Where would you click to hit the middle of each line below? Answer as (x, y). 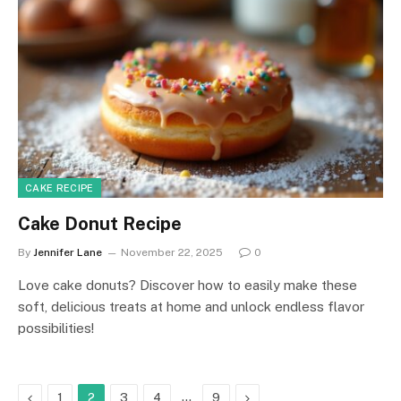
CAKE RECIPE (60, 188)
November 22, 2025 (172, 252)
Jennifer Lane (68, 252)
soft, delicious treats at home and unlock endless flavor (191, 307)
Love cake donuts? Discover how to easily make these (188, 285)
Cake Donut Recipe (100, 224)
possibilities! (56, 328)
